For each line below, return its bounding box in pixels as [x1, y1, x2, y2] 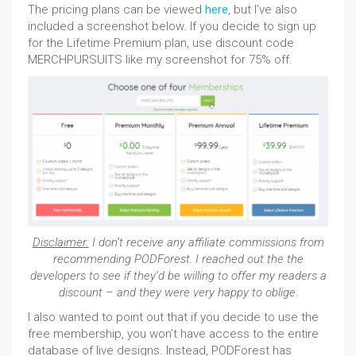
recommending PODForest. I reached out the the [52, 251, 304, 266]
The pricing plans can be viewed [28, 2, 205, 17]
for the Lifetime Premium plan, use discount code [28, 35, 294, 50]
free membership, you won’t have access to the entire [28, 326, 319, 341]
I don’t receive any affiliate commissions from [88, 234, 324, 250]
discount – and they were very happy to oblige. [58, 284, 298, 300]
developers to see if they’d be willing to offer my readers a [29, 268, 327, 283]
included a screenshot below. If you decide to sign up [28, 18, 316, 33]
